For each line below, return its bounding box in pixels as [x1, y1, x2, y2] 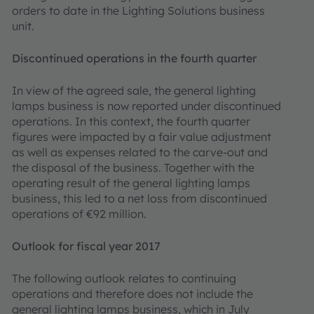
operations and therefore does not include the [12, 287, 253, 301]
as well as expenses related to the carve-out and [12, 145, 268, 159]
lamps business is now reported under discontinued [12, 99, 281, 113]
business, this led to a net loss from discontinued [12, 191, 267, 205]
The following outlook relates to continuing [12, 271, 236, 285]
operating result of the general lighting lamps [12, 176, 250, 190]
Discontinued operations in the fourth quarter [12, 51, 257, 65]
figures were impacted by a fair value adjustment [12, 130, 271, 144]
